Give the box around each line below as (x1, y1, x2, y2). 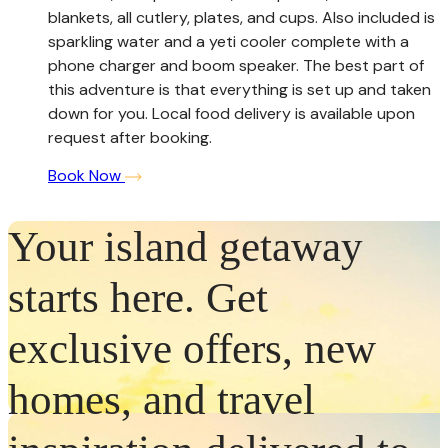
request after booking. (48, 126, 212, 148)
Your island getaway (8, 223, 363, 271)
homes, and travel (8, 376, 315, 424)
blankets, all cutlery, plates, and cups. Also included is (48, 6, 435, 28)
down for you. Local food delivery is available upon (48, 102, 415, 124)
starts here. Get (8, 274, 268, 322)
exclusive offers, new (8, 325, 376, 373)
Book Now (48, 164, 125, 186)
